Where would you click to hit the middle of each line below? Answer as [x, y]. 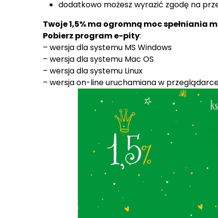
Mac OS [139, 59]
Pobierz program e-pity [91, 36]
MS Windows [148, 47]
